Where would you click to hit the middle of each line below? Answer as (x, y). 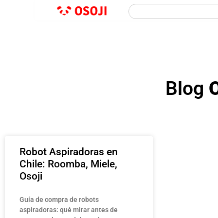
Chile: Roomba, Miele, (68, 164)
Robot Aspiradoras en (69, 152)
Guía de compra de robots (59, 200)
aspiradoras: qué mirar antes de (69, 210)
